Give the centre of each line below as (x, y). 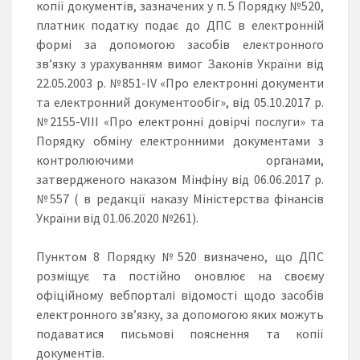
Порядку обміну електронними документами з (180, 141)
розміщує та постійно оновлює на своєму (180, 276)
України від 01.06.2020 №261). (117, 218)
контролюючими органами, (180, 160)
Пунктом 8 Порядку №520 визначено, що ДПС (180, 257)
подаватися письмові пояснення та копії (180, 334)
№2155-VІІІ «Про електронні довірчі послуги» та (180, 122)
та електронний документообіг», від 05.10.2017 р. (180, 102)
